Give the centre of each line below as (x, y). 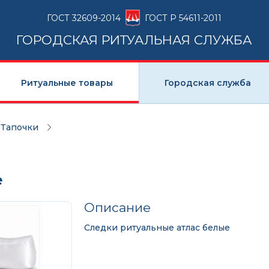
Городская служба (207, 83)
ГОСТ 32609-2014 (84, 18)
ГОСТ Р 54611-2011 (183, 18)
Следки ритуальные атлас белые (157, 228)
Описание (117, 207)
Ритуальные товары (67, 83)
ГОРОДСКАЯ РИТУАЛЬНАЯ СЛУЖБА (134, 40)
